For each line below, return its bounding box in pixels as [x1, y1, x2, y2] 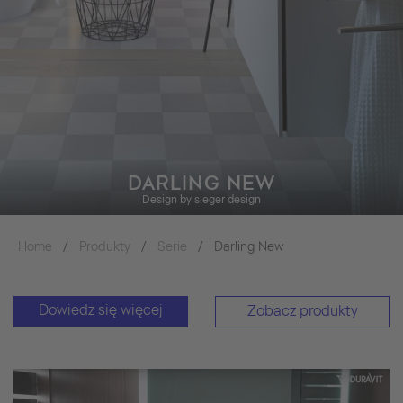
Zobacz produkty [246, 301, 358, 319]
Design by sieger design [142, 193, 261, 206]
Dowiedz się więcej [39, 300, 163, 318]
